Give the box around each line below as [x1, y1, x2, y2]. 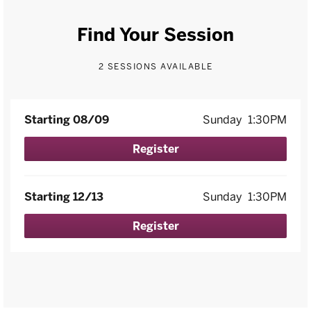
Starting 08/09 [24, 113, 109, 126]
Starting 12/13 [24, 190, 103, 203]
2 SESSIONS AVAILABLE [98, 62, 213, 72]
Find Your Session [77, 24, 234, 46]
